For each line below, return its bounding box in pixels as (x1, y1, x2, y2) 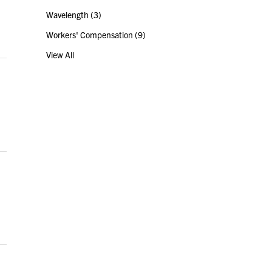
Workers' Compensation (46, 29, 135, 41)
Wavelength (46, 9, 90, 21)
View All (46, 49, 74, 61)
